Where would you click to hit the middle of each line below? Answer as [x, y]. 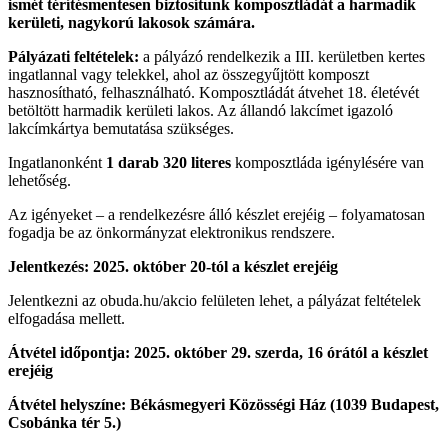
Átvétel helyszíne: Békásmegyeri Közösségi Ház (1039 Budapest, [223, 404]
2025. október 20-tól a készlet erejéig [215, 266]
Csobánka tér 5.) [64, 422]
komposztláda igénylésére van [327, 162]
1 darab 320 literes [168, 162]
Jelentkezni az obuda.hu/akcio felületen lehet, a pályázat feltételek [214, 300]
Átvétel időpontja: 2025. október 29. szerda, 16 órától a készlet [218, 352]
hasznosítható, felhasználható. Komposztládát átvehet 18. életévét [213, 92]
